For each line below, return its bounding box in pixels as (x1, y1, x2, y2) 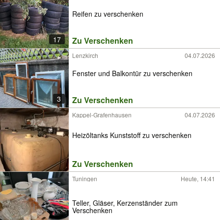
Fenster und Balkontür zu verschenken (72, 68, 192, 79)
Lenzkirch (72, 51, 98, 59)
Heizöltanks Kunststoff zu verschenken (72, 130, 192, 140)
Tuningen (72, 174, 97, 183)
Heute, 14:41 (181, 174, 215, 183)
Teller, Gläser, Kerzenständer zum (72, 197, 178, 208)
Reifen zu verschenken (72, 9, 143, 19)
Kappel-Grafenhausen (72, 110, 132, 119)
